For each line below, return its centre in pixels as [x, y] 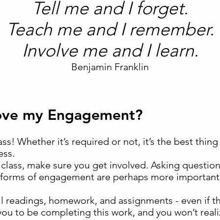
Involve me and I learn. [110, 50]
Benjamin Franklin [110, 67]
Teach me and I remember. [110, 29]
